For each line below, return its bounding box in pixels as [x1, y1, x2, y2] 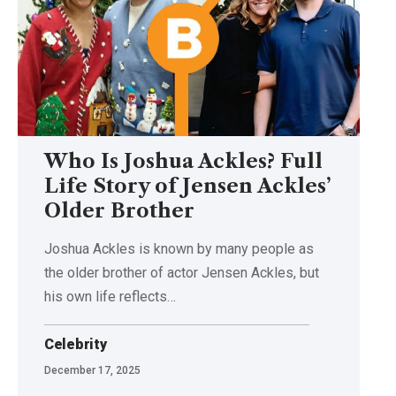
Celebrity [44, 335, 107, 353]
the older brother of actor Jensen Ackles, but [44, 263, 319, 281]
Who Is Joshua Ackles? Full [44, 148, 323, 173]
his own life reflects [44, 287, 167, 305]
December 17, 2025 [44, 363, 141, 377]
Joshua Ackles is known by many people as [44, 240, 314, 257]
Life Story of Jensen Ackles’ [44, 173, 331, 198]
